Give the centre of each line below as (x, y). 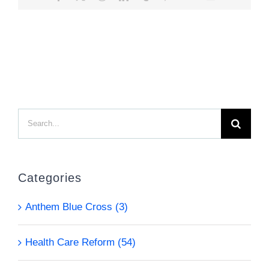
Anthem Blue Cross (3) (77, 207)
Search (33, 119)
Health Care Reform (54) (80, 242)
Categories (50, 177)
